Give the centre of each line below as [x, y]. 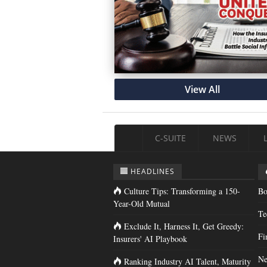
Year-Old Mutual [142, 204]
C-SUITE [170, 138]
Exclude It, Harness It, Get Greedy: [184, 226]
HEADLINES [153, 172]
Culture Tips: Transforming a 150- [182, 191]
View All [202, 90]
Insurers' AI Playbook [150, 239]
